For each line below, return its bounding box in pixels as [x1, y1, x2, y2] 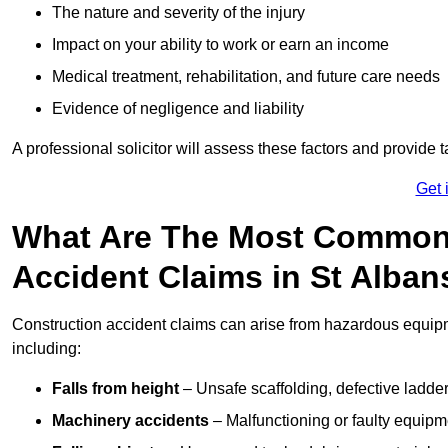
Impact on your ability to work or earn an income [52, 36, 389, 54]
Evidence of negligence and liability [52, 100, 304, 118]
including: [12, 340, 81, 358]
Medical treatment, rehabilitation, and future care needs [52, 68, 440, 86]
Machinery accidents [52, 412, 209, 430]
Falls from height [52, 380, 179, 398]
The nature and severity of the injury [52, 4, 305, 22]
